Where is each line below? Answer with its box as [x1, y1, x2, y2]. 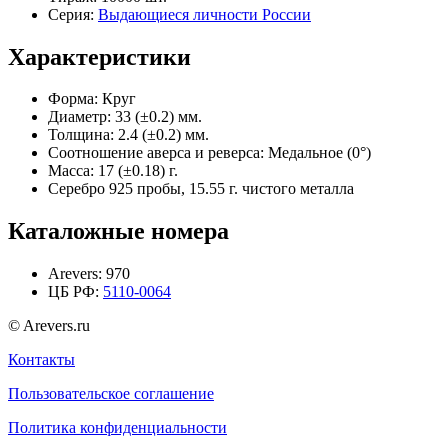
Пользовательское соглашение [8, 385, 214, 403]
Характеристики [8, 43, 191, 70]
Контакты [8, 351, 75, 369]
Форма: [48, 90, 98, 108]
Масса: [48, 162, 94, 180]
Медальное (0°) [264, 144, 371, 162]
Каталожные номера [8, 218, 229, 245]
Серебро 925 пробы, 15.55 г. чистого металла [48, 180, 354, 198]
